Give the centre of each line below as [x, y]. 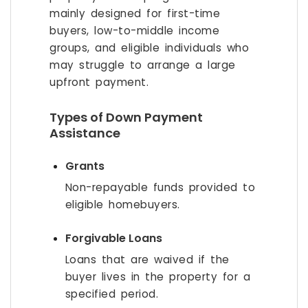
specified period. [112, 294]
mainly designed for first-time [135, 13]
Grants [85, 166]
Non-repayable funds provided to [160, 187]
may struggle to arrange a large [143, 65]
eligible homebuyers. [122, 205]
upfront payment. [99, 82]
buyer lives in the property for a [158, 277]
